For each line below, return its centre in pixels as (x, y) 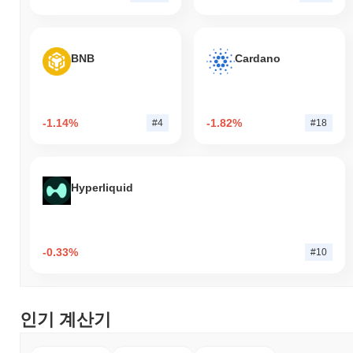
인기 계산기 (65, 319)
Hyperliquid (102, 188)
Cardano (257, 59)
